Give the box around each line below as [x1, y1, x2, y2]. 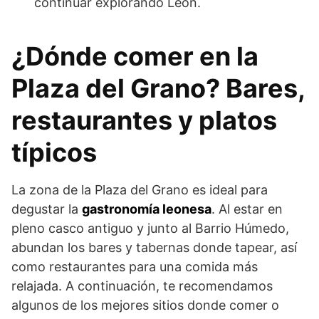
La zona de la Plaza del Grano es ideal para [11, 182, 268, 198]
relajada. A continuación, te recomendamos [11, 278, 273, 294]
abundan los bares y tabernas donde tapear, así [11, 240, 297, 256]
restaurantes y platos [11, 105, 277, 137]
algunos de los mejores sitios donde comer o [11, 298, 279, 313]
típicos [11, 137, 97, 169]
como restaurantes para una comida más [11, 259, 258, 275]
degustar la [11, 202, 82, 217]
